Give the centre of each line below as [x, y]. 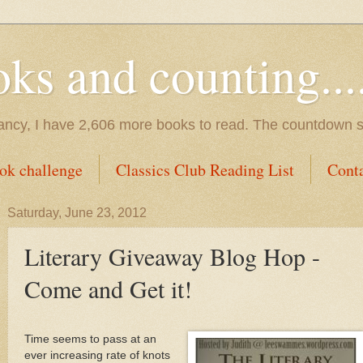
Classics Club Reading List [205, 170]
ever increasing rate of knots [97, 355]
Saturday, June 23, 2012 [77, 213]
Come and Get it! [108, 288]
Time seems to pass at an [90, 339]
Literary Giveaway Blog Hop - [172, 256]
